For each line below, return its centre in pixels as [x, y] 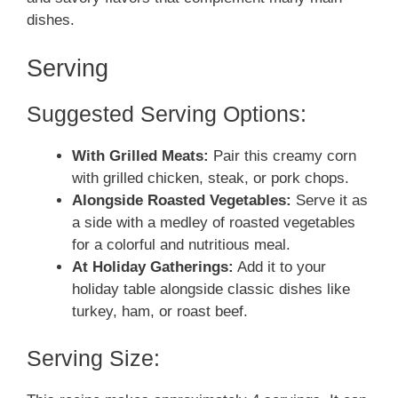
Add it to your [280, 267]
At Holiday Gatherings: [153, 267]
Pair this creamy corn [283, 155]
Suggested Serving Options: [167, 113]
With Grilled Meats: [140, 155]
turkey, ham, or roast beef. [160, 311]
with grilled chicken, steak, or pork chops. [211, 178]
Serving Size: [93, 358]
